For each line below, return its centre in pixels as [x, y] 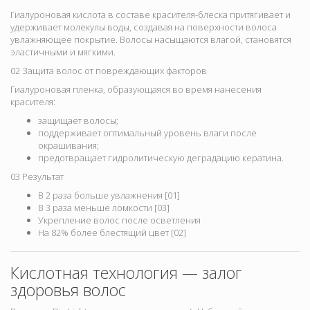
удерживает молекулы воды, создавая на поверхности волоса [144, 27]
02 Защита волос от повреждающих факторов [109, 71]
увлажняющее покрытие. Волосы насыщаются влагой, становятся [151, 40]
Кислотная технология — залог [126, 273]
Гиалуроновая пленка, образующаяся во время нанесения [136, 90]
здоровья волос [68, 290]
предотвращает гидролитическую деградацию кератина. [161, 158]
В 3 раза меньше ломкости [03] [104, 208]
